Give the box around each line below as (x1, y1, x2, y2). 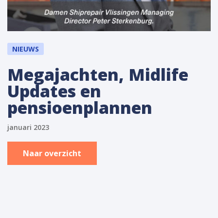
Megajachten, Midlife (7, 63, 188, 86)
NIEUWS (12, 44, 39, 54)
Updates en (7, 80, 101, 103)
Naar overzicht (23, 148, 81, 159)
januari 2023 (7, 123, 49, 132)
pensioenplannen (7, 96, 152, 119)
